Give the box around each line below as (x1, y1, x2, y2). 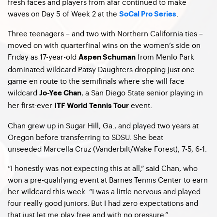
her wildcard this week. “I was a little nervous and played (8, 186, 201, 196)
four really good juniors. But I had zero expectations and (8, 198, 198, 208)
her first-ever (8, 100, 54, 110)
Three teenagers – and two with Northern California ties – (8, 28, 203, 38)
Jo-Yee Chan (39, 90, 81, 97)
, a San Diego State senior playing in (81, 87, 203, 97)
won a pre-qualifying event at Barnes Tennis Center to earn (8, 174, 208, 185)
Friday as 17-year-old (8, 51, 78, 62)
